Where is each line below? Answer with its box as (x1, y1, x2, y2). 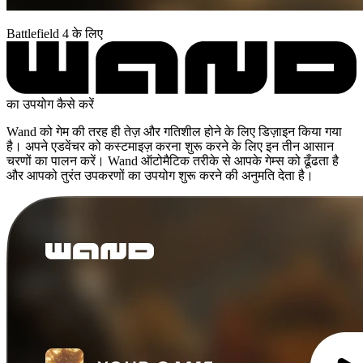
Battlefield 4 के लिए (6, 26, 103, 41)
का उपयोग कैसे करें (6, 96, 94, 111)
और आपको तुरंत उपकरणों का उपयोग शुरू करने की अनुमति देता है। (6, 168, 314, 182)
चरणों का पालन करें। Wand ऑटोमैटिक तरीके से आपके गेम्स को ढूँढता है (6, 153, 339, 168)
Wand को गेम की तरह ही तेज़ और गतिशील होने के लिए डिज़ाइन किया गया (6, 124, 342, 139)
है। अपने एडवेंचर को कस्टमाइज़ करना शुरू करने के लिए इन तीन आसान (6, 139, 334, 153)
